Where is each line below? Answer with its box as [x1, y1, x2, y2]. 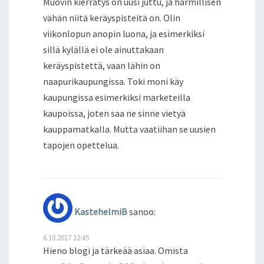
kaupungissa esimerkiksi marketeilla [43, 91, 190, 103]
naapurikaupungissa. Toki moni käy [43, 75, 183, 87]
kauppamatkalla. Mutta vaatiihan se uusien [43, 123, 216, 135]
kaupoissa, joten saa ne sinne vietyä [43, 107, 186, 119]
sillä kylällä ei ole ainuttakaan [43, 43, 164, 55]
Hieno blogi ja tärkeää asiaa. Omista [43, 244, 188, 256]
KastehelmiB [74, 205, 127, 217]
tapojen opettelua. [43, 138, 119, 151]
